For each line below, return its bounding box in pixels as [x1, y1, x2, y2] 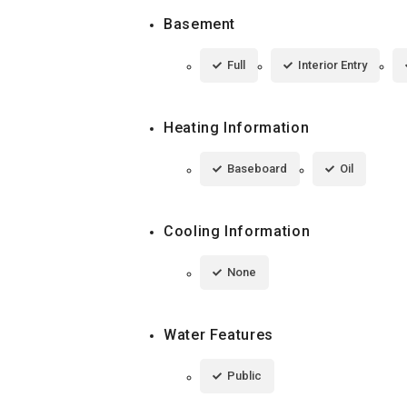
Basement [164, 15, 236, 33]
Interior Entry [298, 57, 367, 72]
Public [227, 368, 262, 382]
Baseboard [227, 161, 287, 175]
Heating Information [164, 118, 310, 136]
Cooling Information [164, 222, 311, 240]
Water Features [164, 325, 273, 343]
